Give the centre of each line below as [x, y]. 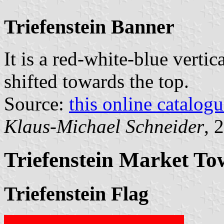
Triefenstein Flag [76, 194]
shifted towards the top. [96, 81]
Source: [36, 104]
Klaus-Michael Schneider [104, 126]
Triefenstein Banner [89, 26]
